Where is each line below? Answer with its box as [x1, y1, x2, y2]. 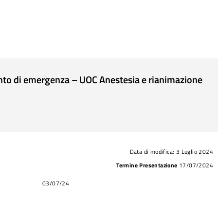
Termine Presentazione [116, 160, 179, 170]
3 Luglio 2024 [176, 146, 213, 156]
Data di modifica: [129, 146, 176, 156]
